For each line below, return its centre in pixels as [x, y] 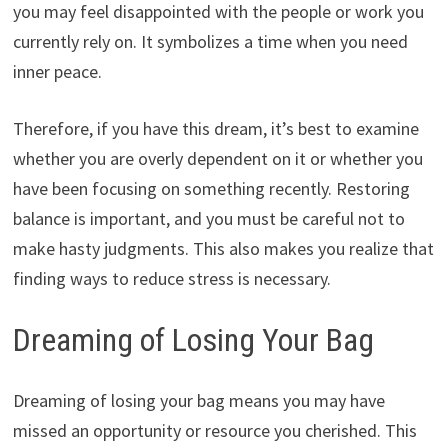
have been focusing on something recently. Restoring [211, 189]
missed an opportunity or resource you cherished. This [214, 431]
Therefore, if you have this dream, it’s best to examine [215, 129]
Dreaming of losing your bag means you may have [198, 401]
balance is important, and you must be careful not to [208, 219]
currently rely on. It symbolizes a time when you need [210, 42]
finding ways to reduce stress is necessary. [171, 279]
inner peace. [57, 72]
